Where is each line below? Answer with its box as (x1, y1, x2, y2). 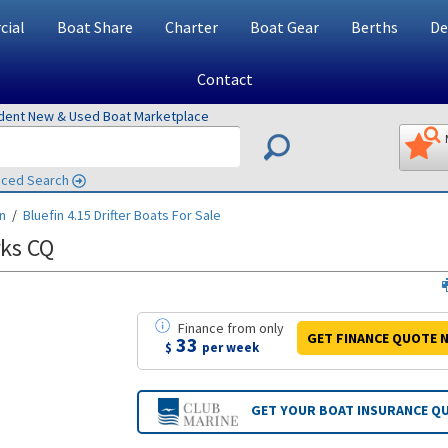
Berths (350, 17, 398, 37)
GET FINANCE (306, 328, 389, 347)
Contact (196, 69, 253, 89)
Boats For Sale (131, 206, 221, 224)
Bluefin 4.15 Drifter (23, 206, 131, 224)
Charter (164, 17, 218, 37)
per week (202, 339, 260, 356)
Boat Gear (249, 17, 319, 37)
